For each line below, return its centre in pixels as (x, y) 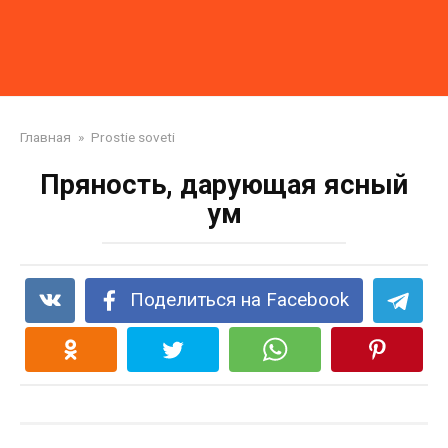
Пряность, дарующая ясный (224, 185)
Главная (45, 137)
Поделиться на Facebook (240, 300)
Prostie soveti (133, 137)
